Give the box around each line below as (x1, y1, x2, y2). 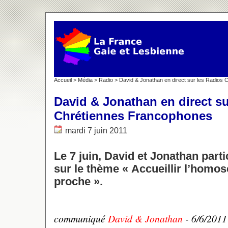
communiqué (54, 211, 108, 225)
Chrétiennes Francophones (54, 108, 212, 123)
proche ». (54, 175, 103, 188)
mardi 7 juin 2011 (65, 126, 127, 135)
